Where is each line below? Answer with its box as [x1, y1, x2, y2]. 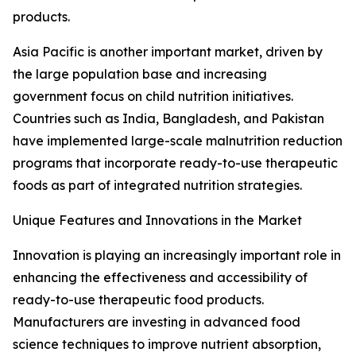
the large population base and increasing [13, 66, 267, 83]
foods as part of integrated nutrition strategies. [13, 177, 302, 194]
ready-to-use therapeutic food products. [13, 292, 264, 308]
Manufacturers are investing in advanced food [13, 314, 300, 331]
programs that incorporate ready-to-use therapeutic [13, 155, 338, 172]
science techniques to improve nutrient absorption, [13, 336, 321, 353]
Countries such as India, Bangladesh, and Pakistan [13, 110, 324, 127]
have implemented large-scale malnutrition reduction [13, 133, 342, 149]
